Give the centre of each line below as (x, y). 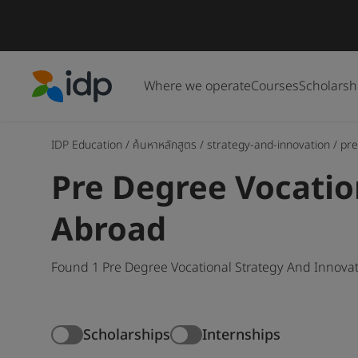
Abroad (109, 231)
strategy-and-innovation (268, 145)
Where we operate (197, 86)
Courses (275, 86)
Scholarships (127, 335)
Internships (241, 335)
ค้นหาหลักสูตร (165, 145)
